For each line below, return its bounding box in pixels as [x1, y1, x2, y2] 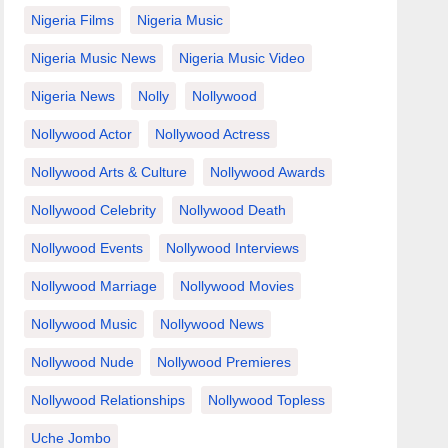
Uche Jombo [31, 429, 112, 446]
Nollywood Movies [180, 277, 295, 294]
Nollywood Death [179, 201, 287, 218]
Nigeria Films [31, 11, 115, 28]
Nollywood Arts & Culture [31, 163, 188, 180]
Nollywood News [160, 315, 265, 332]
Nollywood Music [31, 315, 138, 332]
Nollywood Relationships [31, 391, 186, 408]
